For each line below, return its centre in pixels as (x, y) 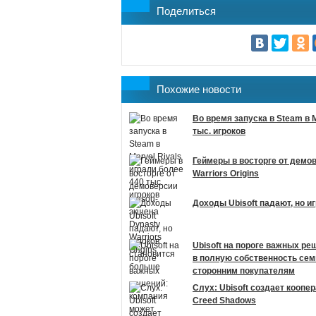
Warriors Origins (226, 174)
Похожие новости (199, 89)
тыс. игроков (219, 131)
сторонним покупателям (244, 271)
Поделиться (186, 11)
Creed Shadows (224, 300)
